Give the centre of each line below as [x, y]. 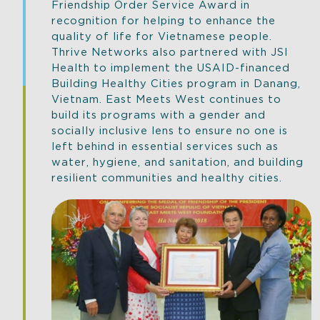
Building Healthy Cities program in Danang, [176, 82]
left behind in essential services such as [165, 145]
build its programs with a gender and [159, 114]
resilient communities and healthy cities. [167, 177]
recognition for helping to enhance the [164, 20]
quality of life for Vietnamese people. [162, 35]
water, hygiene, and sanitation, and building [177, 161]
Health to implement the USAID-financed [171, 67]
